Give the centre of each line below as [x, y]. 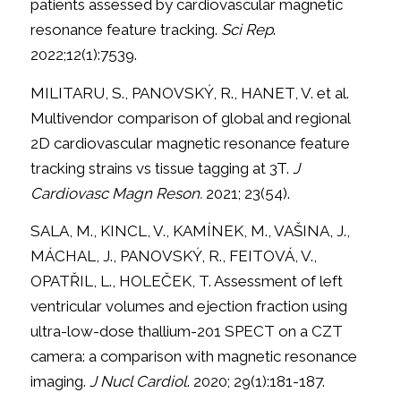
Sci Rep [247, 30]
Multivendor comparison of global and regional [190, 118]
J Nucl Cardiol [138, 382]
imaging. [60, 382]
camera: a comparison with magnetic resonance [193, 357]
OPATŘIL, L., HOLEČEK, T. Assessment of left [186, 282]
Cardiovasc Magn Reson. [116, 193]
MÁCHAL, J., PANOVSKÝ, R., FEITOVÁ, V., [173, 256]
